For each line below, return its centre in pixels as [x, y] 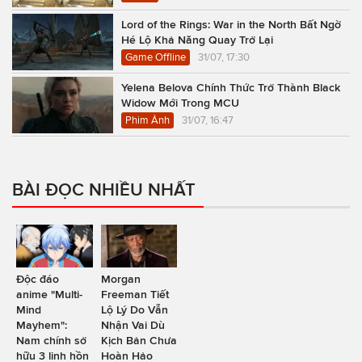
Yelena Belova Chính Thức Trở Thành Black [231, 88]
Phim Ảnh [147, 120]
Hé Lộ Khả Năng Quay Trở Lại [197, 40]
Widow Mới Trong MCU [180, 103]
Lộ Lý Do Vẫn [134, 310]
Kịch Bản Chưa [139, 341]
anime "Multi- [49, 295]
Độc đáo [38, 279]
